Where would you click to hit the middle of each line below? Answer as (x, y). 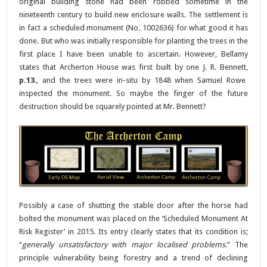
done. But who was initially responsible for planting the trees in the (133, 41)
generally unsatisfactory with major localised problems (124, 245)
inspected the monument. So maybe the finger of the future (133, 93)
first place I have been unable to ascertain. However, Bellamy (133, 54)
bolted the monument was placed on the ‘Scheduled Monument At (133, 219)
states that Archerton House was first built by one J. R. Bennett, (133, 67)
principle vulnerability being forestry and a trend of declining (133, 258)
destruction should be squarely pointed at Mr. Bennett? (113, 106)
